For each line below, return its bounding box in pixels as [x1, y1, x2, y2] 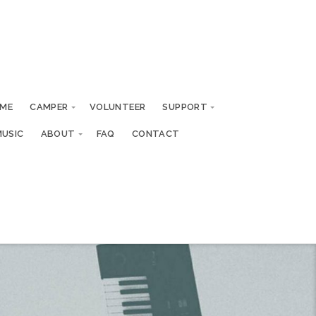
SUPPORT [162, 102, 208, 113]
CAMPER [30, 102, 68, 113]
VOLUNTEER [89, 102, 146, 113]
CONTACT [131, 128, 180, 140]
